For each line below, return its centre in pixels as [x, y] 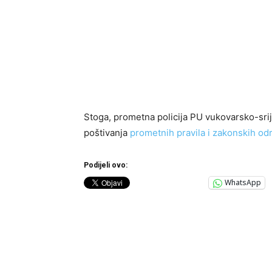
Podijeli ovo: [106, 165]
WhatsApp [243, 183]
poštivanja [107, 132]
